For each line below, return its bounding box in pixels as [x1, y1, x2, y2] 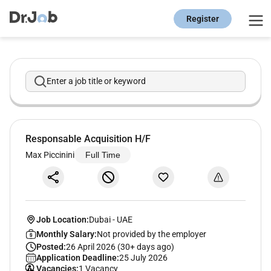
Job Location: [36, 214, 89, 224]
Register [186, 13, 219, 24]
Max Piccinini [25, 149, 74, 160]
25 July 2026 [119, 252, 168, 263]
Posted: [36, 241, 66, 252]
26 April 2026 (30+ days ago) [65, 241, 174, 252]
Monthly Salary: [36, 229, 97, 239]
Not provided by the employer [96, 229, 206, 239]
